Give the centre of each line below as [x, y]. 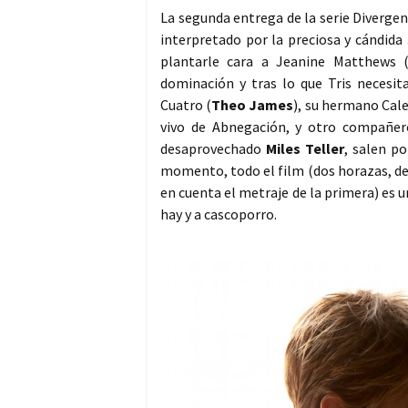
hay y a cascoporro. [219, 214]
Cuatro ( [186, 105]
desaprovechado [214, 149]
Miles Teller [306, 149]
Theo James [253, 105]
